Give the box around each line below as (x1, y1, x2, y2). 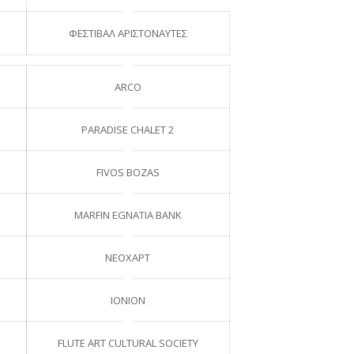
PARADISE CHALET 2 (81, 122, 175, 137)
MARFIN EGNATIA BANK (73, 207, 182, 222)
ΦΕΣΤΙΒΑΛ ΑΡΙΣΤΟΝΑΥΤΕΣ (68, 25, 187, 40)
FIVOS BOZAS (96, 164, 160, 179)
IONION (110, 292, 145, 307)
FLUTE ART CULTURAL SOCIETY (57, 335, 198, 350)
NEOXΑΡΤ (105, 250, 151, 265)
